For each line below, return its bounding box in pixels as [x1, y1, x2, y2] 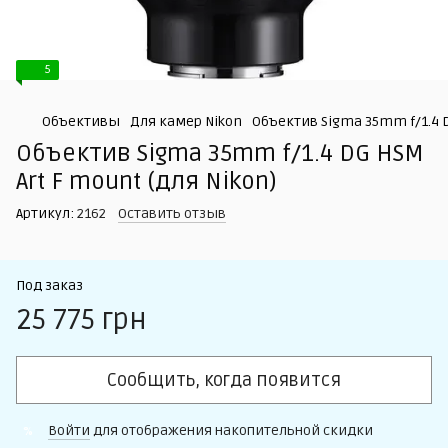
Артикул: [16, 205, 74, 222]
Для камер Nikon [130, 113, 242, 130]
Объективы [42, 113, 120, 130]
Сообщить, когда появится [107, 369, 341, 391]
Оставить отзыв [118, 205, 226, 222]
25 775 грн [16, 303, 147, 337]
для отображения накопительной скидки [90, 422, 373, 439]
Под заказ [16, 277, 83, 294]
